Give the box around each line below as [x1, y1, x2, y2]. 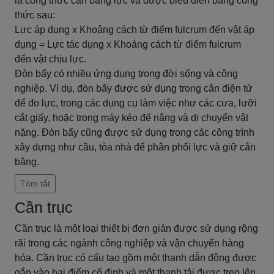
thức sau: [15, 10, 55, 20]
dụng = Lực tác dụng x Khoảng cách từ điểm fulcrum [15, 39, 241, 50]
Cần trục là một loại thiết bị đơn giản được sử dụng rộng [15, 223, 258, 234]
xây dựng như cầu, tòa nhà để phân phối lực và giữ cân [15, 142, 256, 152]
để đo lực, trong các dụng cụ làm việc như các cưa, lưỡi [15, 98, 257, 108]
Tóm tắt [20, 179, 50, 188]
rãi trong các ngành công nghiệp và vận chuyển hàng [15, 238, 244, 248]
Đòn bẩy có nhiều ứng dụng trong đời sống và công [15, 68, 238, 79]
